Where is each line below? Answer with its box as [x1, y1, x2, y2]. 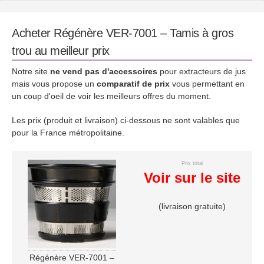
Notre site [12, 66, 50, 76]
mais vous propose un [12, 78, 97, 88]
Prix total [181, 160, 203, 166]
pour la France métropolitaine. [12, 127, 124, 137]
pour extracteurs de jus [157, 66, 246, 76]
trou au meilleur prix [12, 44, 110, 57]
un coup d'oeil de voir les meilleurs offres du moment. [12, 91, 211, 101]
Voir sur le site [144, 169, 240, 186]
